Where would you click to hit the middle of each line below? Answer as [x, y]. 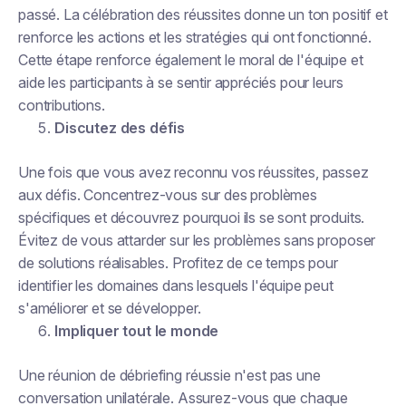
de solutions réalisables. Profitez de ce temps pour [178, 263]
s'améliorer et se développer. [110, 308]
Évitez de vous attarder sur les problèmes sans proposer [197, 240]
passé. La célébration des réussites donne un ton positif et [203, 14]
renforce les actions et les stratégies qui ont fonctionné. [195, 37]
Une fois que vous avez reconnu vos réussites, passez [193, 172]
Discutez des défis [120, 128]
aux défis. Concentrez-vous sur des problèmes [168, 195]
